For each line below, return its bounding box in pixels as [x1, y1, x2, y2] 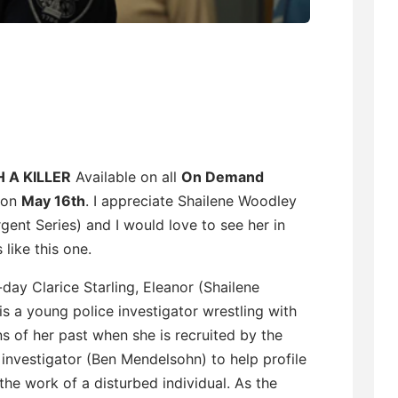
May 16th [21, 191, 85, 210]
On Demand [181, 167, 264, 186]
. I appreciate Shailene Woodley [85, 191, 297, 210]
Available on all [71, 167, 181, 186]
